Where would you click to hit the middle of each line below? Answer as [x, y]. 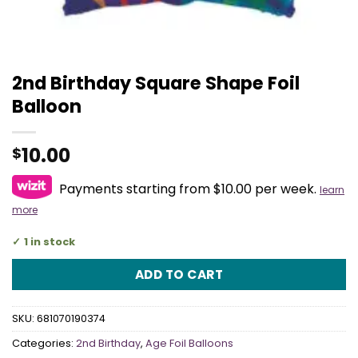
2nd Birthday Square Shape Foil [156, 83]
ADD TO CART [179, 274]
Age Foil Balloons [189, 344]
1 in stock [50, 241]
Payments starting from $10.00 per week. [188, 189]
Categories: [44, 344]
